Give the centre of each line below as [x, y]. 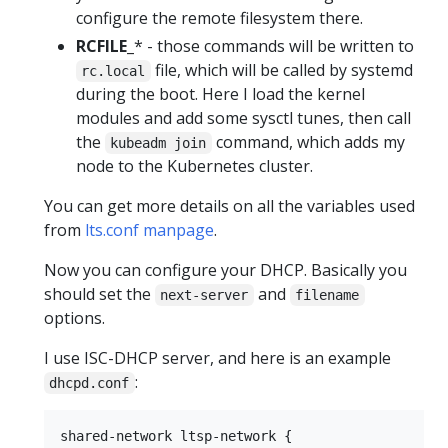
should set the [99, 294]
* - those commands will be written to [274, 46]
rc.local [113, 71]
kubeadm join [158, 143]
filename [327, 295]
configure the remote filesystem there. [219, 18]
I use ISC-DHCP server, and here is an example [217, 358]
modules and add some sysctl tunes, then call [243, 118]
